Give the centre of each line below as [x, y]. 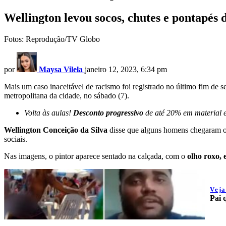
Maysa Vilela [61, 70]
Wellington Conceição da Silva [56, 130]
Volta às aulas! [49, 113]
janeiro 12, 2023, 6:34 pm [126, 70]
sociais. [16, 139]
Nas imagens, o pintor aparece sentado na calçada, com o [96, 156]
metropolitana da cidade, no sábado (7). [67, 96]
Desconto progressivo [108, 113]
